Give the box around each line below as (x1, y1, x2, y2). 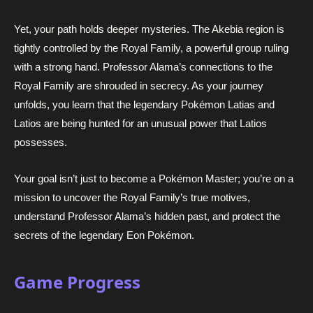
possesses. (14, 136, 67, 148)
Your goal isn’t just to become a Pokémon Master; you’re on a (14, 173, 293, 185)
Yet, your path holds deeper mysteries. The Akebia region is (14, 22, 284, 35)
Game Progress (14, 270, 140, 294)
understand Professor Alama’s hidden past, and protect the (14, 210, 280, 223)
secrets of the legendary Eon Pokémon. (14, 229, 194, 242)
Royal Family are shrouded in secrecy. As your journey (14, 79, 263, 92)
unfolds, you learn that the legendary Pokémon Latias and (14, 98, 275, 110)
